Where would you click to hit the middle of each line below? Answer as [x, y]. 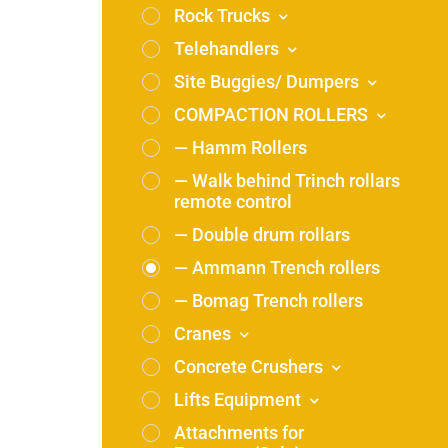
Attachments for [239, 432]
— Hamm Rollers [240, 147]
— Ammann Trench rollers [277, 267]
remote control [233, 201]
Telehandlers [228, 48]
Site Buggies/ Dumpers [268, 81]
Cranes [204, 333]
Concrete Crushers [250, 366]
